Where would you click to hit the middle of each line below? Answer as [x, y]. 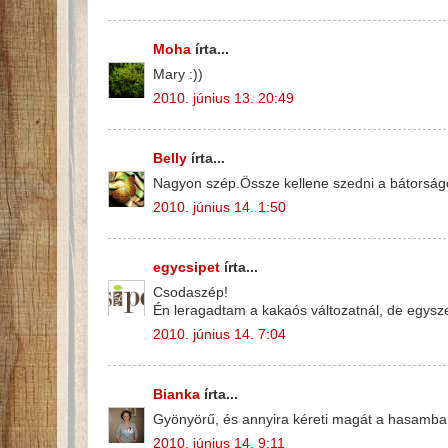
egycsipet [186, 267]
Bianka [176, 394]
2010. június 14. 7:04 [219, 335]
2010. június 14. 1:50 [219, 208]
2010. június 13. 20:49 [223, 99]
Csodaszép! [190, 292]
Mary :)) [178, 74]
